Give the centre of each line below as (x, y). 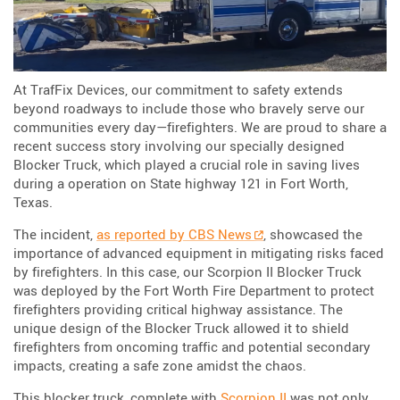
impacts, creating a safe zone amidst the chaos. (160, 365)
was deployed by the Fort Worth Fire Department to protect (194, 290)
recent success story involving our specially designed (179, 145)
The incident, (55, 233)
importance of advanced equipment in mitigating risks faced (199, 252)
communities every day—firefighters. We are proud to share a (200, 126)
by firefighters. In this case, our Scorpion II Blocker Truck (187, 271)
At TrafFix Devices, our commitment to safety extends (178, 89)
